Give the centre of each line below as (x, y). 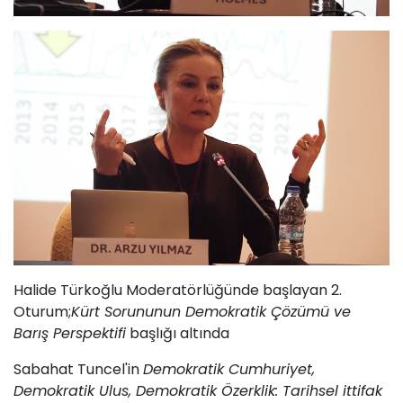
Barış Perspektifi (70, 334)
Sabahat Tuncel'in (78, 370)
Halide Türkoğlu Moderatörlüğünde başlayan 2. (178, 291)
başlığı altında (178, 334)
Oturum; (42, 312)
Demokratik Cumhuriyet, (229, 370)
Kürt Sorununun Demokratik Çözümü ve (211, 312)
